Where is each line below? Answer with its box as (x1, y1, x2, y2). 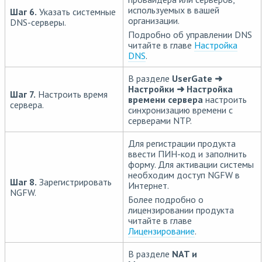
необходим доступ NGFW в (128, 169, 240, 181)
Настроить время (36, 88, 108, 100)
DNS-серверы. (10, 16, 66, 28)
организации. (128, 15, 180, 26)
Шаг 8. (10, 176, 37, 188)
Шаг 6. (10, 6, 37, 18)
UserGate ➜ (172, 73, 222, 84)
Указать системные (37, 6, 116, 18)
